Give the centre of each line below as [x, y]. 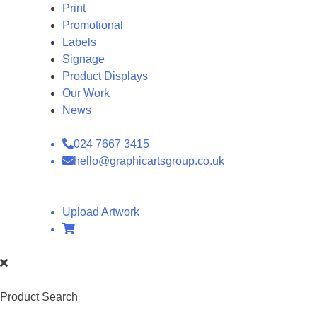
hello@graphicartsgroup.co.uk [149, 161]
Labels [79, 42]
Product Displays [105, 76]
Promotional [93, 25]
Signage [83, 59]
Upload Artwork [101, 212]
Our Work [86, 93]
